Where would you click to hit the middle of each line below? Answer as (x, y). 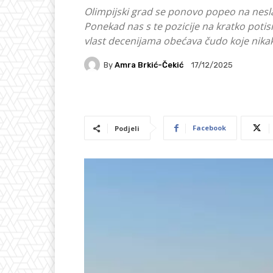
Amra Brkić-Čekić (149, 65)
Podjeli (127, 129)
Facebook (209, 128)
